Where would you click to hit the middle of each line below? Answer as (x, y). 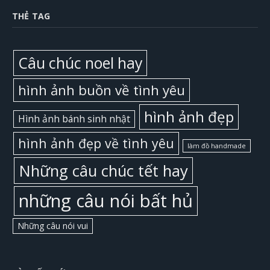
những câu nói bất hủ (105, 200)
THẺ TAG (31, 16)
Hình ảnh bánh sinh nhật (74, 118)
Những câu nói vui (53, 225)
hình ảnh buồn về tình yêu (102, 90)
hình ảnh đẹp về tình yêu (96, 143)
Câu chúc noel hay (80, 62)
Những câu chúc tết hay (103, 170)
